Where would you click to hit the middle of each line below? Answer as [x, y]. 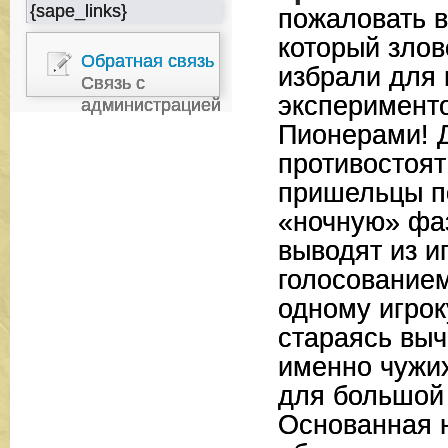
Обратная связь [147, 61]
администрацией [150, 105]
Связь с [112, 83]
